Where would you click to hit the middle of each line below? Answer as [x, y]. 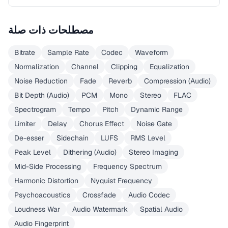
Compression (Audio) [177, 81]
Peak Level [33, 152]
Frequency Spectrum [127, 166]
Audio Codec [149, 195]
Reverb [120, 81]
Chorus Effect [102, 124]
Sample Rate [68, 52]
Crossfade [99, 195]
